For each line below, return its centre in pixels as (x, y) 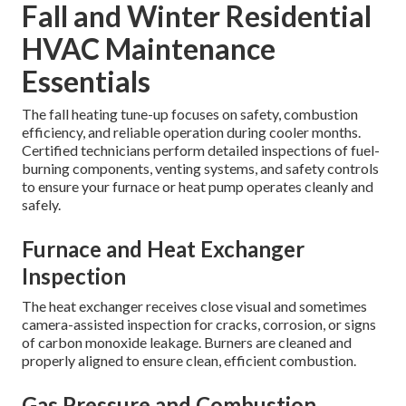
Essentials (86, 82)
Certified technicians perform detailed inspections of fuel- (201, 150)
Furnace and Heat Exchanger (163, 249)
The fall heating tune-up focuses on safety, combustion (190, 114)
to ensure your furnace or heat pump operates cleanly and (198, 187)
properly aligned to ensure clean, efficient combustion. (189, 361)
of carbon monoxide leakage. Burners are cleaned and (187, 343)
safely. (41, 205)
